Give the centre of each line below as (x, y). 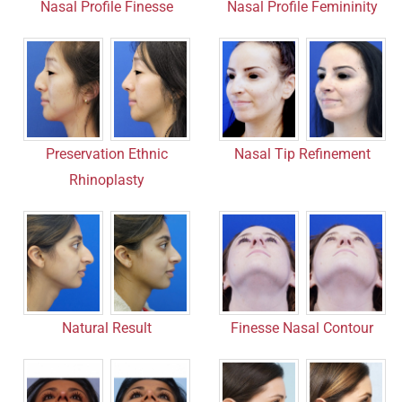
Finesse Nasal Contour (302, 328)
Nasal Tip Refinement (302, 154)
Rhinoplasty (106, 180)
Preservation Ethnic (106, 154)
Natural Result (106, 328)
